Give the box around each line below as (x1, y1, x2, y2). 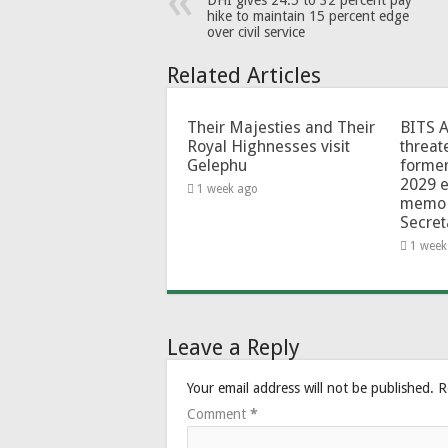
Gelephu (187, 156, 247, 176)
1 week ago (197, 182, 258, 197)
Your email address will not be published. (187, 380, 434, 397)
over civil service (207, 24, 305, 41)
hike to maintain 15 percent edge (207, 8, 409, 25)
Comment (187, 406, 250, 423)
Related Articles (167, 63, 321, 89)
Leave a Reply (167, 335, 300, 361)
